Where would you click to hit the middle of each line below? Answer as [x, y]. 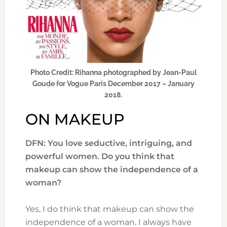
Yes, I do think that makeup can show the [109, 209]
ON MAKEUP [75, 120]
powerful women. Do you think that [100, 157]
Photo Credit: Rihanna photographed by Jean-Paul [113, 73]
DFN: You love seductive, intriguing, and [108, 143]
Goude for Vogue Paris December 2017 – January [113, 84]
